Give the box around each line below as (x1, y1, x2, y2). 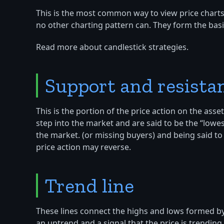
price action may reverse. (36, 141, 131, 154)
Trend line (45, 173, 134, 198)
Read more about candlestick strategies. (36, 41, 188, 54)
